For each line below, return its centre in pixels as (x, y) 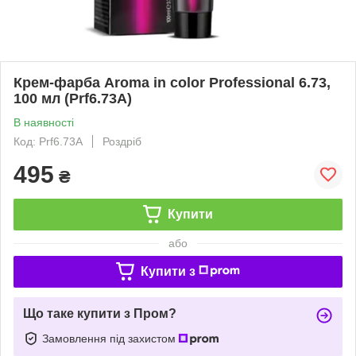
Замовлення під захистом (110, 338)
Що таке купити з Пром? (100, 313)
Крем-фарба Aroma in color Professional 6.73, (172, 82)
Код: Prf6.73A (48, 141)
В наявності (44, 122)
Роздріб (122, 141)
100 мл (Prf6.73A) (73, 98)
